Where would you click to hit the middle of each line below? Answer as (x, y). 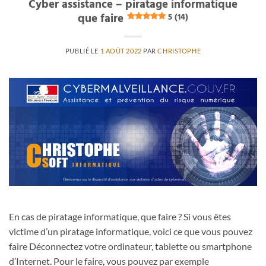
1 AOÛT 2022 (121, 50)
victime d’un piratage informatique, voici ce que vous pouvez (131, 231)
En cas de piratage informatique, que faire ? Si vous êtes (120, 216)
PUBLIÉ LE (83, 50)
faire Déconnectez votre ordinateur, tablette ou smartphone (130, 246)
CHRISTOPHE (179, 50)
